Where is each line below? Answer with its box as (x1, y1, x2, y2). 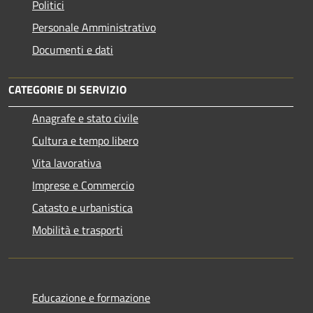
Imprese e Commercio (32, 176, 134, 194)
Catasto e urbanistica (32, 198, 133, 216)
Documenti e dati (32, 41, 113, 58)
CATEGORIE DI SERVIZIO (8, 80, 126, 98)
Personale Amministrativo (32, 18, 156, 36)
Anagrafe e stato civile (32, 109, 138, 126)
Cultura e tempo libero (32, 131, 138, 149)
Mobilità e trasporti (32, 221, 123, 238)
